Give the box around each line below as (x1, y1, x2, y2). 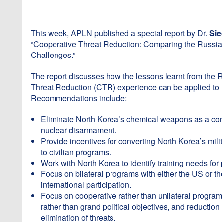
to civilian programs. (41, 146, 111, 158)
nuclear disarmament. (41, 124, 116, 136)
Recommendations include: (31, 92, 127, 104)
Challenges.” (31, 49, 75, 60)
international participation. (41, 179, 131, 190)
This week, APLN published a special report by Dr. (31, 27, 209, 39)
